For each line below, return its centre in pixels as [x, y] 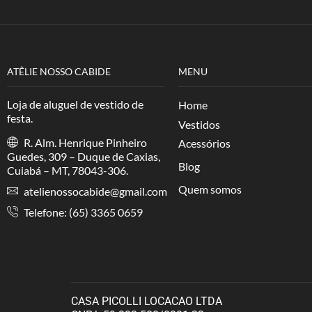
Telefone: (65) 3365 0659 [92, 212]
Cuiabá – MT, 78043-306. [68, 170]
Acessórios [204, 143]
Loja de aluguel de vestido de [75, 104]
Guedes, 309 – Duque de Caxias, [84, 156]
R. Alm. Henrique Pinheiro [84, 142]
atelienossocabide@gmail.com [94, 191]
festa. [20, 118]
